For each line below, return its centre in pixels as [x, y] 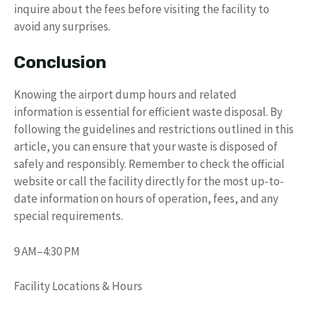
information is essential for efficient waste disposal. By [148, 112]
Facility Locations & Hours [78, 286]
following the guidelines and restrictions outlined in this [154, 129]
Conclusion [60, 63]
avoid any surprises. [62, 26]
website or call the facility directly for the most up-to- [149, 182]
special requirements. [68, 216]
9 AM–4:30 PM [47, 251]
